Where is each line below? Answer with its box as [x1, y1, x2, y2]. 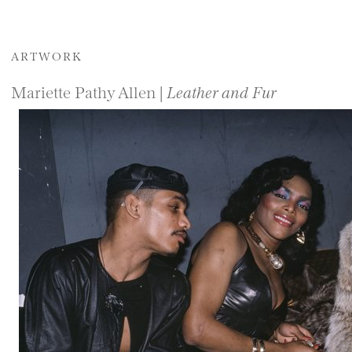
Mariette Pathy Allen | [11, 81, 167, 101]
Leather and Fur [167, 81, 277, 101]
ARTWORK [11, 48, 82, 63]
